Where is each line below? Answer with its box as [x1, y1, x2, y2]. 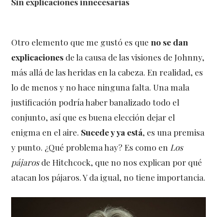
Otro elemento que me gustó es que [11, 36, 151, 47]
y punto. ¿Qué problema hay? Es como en [11, 141, 170, 153]
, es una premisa [142, 126, 205, 138]
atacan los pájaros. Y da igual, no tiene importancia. [11, 171, 206, 183]
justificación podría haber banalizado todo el [11, 96, 180, 108]
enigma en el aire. [11, 126, 81, 138]
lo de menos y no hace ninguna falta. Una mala [11, 81, 190, 93]
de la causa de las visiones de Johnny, [63, 51, 205, 62]
